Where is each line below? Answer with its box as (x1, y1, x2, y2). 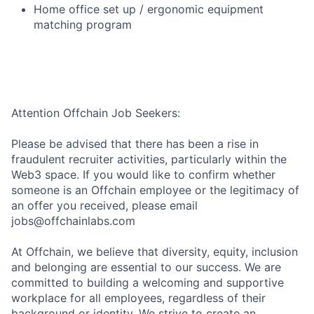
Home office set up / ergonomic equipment (34, 2, 264, 17)
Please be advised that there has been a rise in (11, 137, 259, 151)
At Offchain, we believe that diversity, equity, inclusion (11, 245, 298, 259)
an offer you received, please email (11, 198, 198, 213)
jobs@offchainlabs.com (11, 214, 135, 228)
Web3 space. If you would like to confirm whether (11, 168, 275, 182)
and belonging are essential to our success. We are (11, 260, 281, 275)
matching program (34, 18, 132, 32)
